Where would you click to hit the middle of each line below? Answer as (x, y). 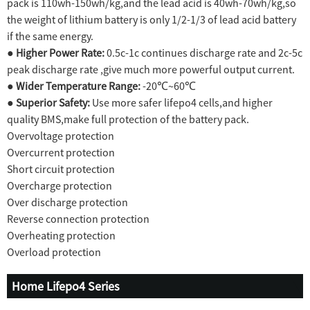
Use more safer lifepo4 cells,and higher (181, 103)
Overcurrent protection (61, 153)
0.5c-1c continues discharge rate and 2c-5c (203, 53)
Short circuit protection (61, 169)
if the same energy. (50, 36)
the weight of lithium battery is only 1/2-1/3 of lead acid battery (152, 20)
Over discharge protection (67, 202)
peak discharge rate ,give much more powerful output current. (151, 70)
